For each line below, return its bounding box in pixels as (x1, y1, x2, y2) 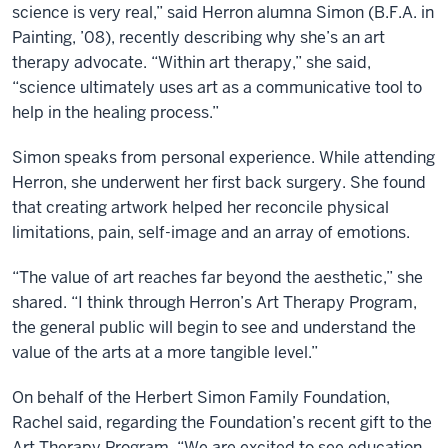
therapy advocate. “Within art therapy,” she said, (12, 52, 371, 73)
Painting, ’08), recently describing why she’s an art (12, 27, 385, 48)
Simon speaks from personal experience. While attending (12, 147, 435, 168)
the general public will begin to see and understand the (12, 317, 416, 338)
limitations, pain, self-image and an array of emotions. (12, 222, 410, 243)
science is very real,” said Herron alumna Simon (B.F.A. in (12, 2, 434, 23)
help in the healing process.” (12, 102, 219, 123)
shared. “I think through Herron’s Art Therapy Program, (12, 292, 417, 313)
